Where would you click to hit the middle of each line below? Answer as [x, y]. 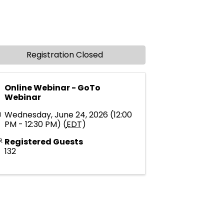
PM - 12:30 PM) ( [35, 124]
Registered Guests [43, 141]
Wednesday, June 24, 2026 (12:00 [68, 114]
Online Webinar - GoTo [52, 87]
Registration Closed [64, 54]
